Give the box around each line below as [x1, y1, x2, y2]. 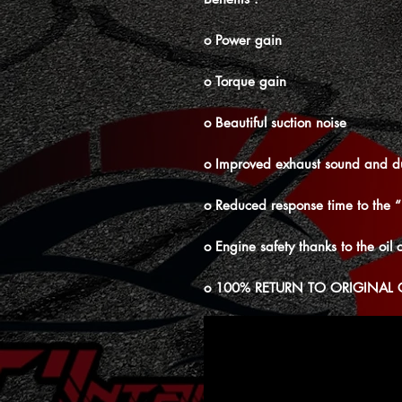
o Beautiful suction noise [204, 114, 346, 131]
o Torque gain [204, 73, 286, 90]
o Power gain [204, 31, 282, 48]
